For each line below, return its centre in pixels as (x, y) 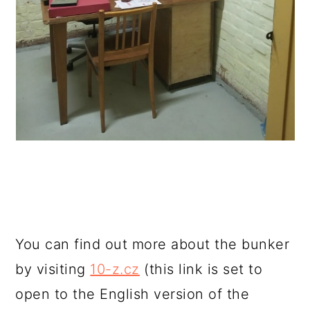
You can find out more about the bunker (153, 244)
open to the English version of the (133, 294)
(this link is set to (201, 269)
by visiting (53, 269)
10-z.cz (115, 269)
